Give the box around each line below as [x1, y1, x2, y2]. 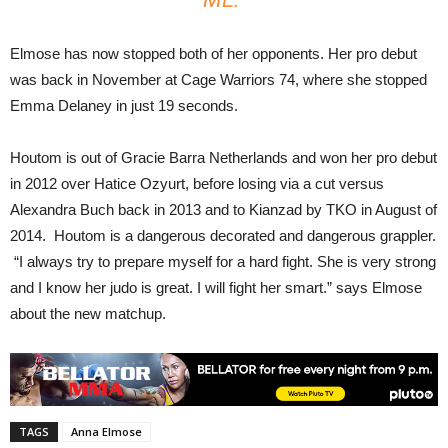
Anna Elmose [71, 424, 142, 440]
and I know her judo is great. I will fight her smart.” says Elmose [10, 279, 422, 297]
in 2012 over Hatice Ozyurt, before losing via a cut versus [10, 175, 384, 193]
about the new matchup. [10, 305, 166, 323]
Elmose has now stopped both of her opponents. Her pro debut [10, 45, 417, 63]
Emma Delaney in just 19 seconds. [10, 97, 238, 115]
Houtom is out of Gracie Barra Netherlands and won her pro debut [10, 149, 437, 167]
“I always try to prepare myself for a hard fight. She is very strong [10, 253, 436, 271]
